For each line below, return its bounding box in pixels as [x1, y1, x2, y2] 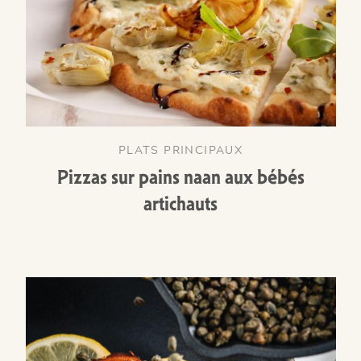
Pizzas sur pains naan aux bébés [56, 165, 305, 189]
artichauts [143, 192, 218, 216]
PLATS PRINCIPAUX [118, 140, 243, 158]
